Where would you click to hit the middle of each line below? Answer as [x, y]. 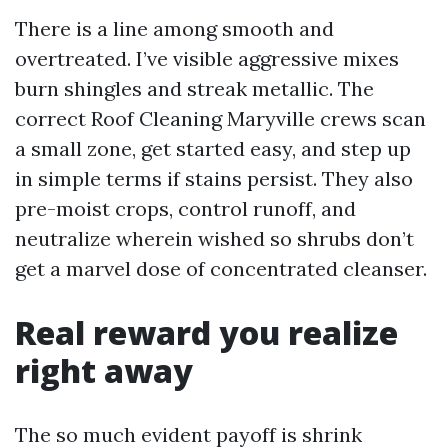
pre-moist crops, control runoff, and [185, 208]
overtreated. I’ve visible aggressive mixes [207, 58]
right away [104, 370]
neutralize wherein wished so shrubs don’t [214, 238]
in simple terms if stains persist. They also [214, 178]
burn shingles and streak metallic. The [194, 88]
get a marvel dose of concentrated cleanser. [221, 268]
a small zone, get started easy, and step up [213, 148]
